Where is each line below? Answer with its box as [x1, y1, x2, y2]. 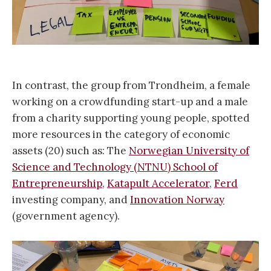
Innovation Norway [130, 192, 224, 206]
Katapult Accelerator [107, 176, 209, 190]
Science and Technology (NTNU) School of [12, 160, 218, 174]
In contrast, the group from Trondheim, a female [12, 78, 250, 92]
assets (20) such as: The [12, 143, 129, 157]
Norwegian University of [129, 143, 249, 157]
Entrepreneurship [12, 176, 102, 190]
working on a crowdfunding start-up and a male [12, 94, 248, 108]
